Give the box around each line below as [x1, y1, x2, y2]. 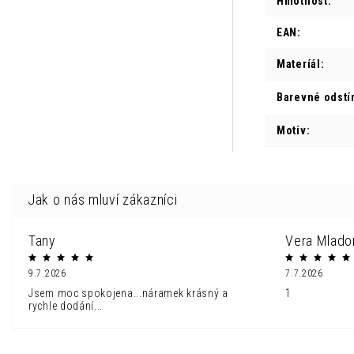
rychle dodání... [28, 299, 104, 312]
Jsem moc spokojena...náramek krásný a [28, 286, 228, 299]
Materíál [277, 57, 321, 70]
